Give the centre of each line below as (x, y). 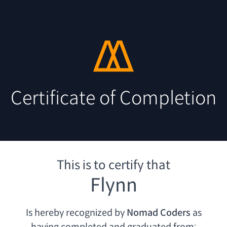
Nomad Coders (158, 213)
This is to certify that (113, 165)
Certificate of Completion (113, 98)
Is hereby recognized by (75, 213)
